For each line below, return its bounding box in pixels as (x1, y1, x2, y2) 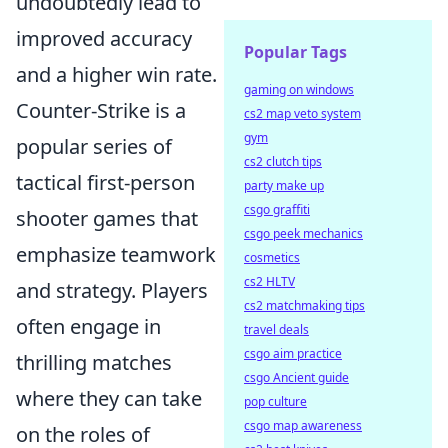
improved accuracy (16, 25, 192, 52)
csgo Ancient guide (244, 369, 349, 386)
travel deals (244, 321, 309, 338)
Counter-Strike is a (16, 97, 186, 124)
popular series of (16, 133, 172, 160)
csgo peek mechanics (244, 225, 363, 242)
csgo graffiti (244, 201, 310, 218)
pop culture (244, 393, 307, 410)
